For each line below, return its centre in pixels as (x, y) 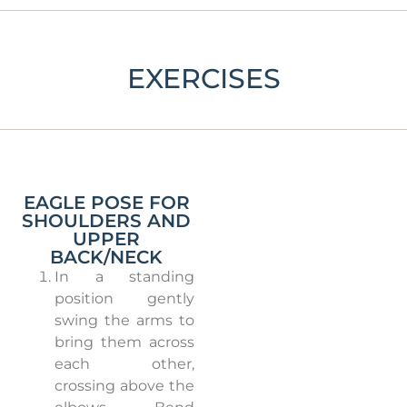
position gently (124, 299)
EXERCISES (203, 79)
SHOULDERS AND (106, 221)
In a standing (124, 277)
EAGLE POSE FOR (106, 203)
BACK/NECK (106, 258)
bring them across (124, 342)
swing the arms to (124, 321)
